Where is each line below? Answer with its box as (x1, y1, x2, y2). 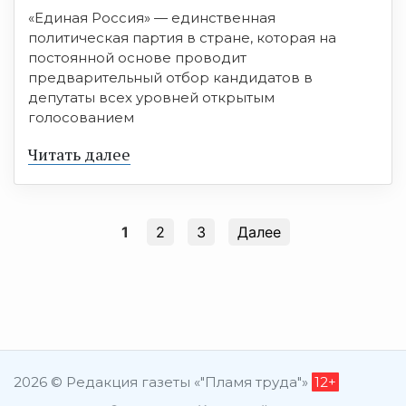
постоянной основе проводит (28, 49, 246, 67)
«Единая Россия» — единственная (28, 9, 275, 27)
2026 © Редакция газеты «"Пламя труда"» (14, 373, 312, 391)
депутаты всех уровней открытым (28, 89, 275, 107)
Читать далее (28, 143, 130, 166)
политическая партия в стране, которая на (28, 29, 336, 47)
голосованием (28, 109, 134, 127)
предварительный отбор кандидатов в (28, 69, 313, 87)
